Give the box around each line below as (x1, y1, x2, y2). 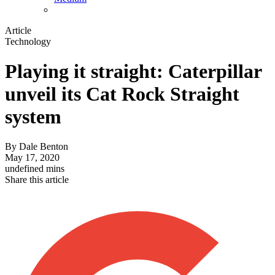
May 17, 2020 (5, 152, 60, 163)
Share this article (5, 174, 69, 185)
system (5, 106, 61, 128)
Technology (5, 36, 51, 47)
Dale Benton (19, 141, 68, 152)
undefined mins (5, 163, 64, 174)
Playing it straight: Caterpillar (5, 60, 261, 83)
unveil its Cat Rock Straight (5, 83, 239, 106)
